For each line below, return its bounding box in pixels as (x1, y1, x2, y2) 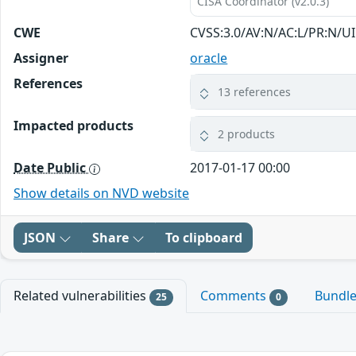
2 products (218, 126, 276, 142)
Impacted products (14, 117, 133, 135)
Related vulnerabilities (14, 287, 149, 305)
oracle (190, 49, 228, 68)
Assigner (14, 49, 68, 68)
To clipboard (165, 229, 242, 247)
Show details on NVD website (14, 184, 189, 203)
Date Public (14, 159, 89, 177)
